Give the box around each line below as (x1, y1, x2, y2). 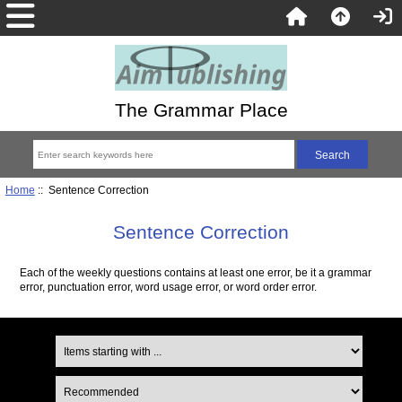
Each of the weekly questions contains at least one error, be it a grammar (20, 267, 372, 279)
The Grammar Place (114, 100, 288, 120)
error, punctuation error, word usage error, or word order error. (20, 281, 318, 293)
